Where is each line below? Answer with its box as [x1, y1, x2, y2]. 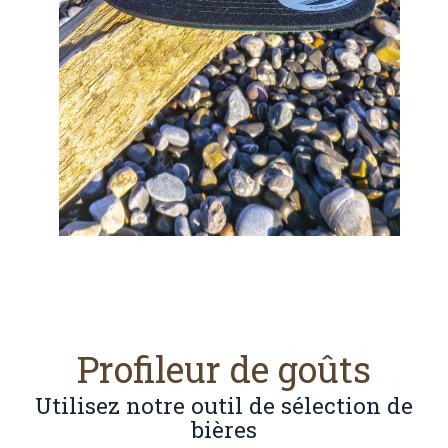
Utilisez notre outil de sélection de [35, 390, 413, 420]
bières [191, 414, 257, 444]
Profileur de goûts [77, 344, 371, 393]
